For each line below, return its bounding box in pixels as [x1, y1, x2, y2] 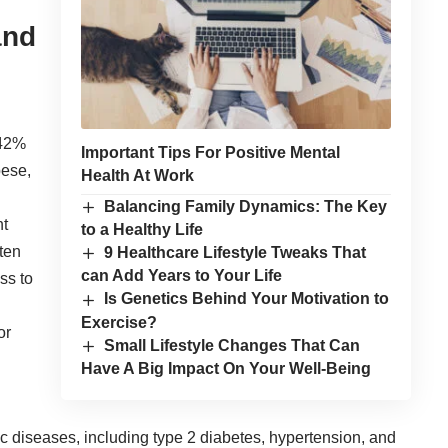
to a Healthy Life [80, 221, 203, 239]
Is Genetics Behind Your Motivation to [104, 290, 390, 308]
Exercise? [80, 313, 157, 331]
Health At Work [80, 166, 194, 184]
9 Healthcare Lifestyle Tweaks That [104, 244, 367, 262]
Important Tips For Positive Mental [80, 143, 340, 161]
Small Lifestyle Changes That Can [104, 336, 361, 354]
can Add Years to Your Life [80, 267, 282, 285]
